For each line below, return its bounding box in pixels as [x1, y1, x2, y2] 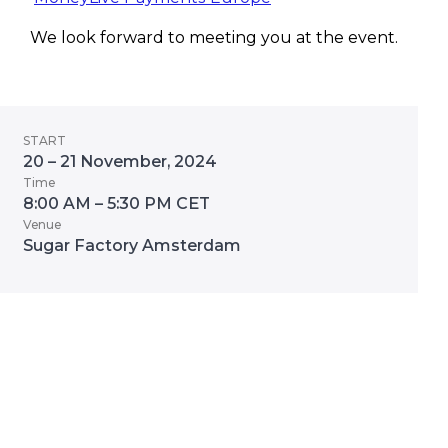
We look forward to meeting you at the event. [30, 28, 398, 48]
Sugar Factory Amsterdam [23, 236, 241, 256]
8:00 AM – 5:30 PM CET [23, 194, 210, 214]
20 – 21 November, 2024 [23, 152, 217, 172]
